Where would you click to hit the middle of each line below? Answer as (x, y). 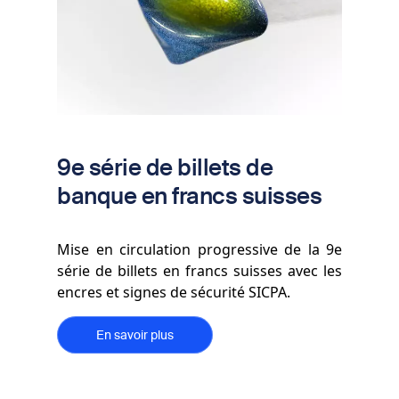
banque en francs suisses (190, 195)
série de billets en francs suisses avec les (199, 270)
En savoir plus (135, 334)
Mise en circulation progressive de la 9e (199, 249)
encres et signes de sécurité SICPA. (174, 292)
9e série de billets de (165, 167)
